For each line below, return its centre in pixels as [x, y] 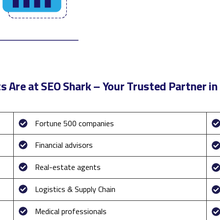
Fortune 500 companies [74, 123]
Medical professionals [70, 211]
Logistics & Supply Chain [75, 189]
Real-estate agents [68, 167]
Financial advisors [64, 145]
